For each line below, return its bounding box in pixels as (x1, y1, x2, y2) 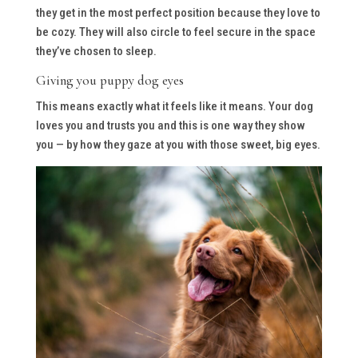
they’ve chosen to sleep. (35, 43, 157, 58)
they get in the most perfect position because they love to (35, 5, 320, 20)
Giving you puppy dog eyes (35, 71, 184, 89)
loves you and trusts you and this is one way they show (35, 117, 305, 133)
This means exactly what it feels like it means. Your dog (35, 98, 313, 113)
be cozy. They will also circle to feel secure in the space (35, 24, 316, 39)
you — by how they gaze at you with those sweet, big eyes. (35, 137, 320, 152)
